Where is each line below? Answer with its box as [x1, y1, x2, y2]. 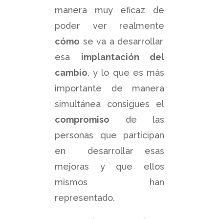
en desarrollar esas [55, 145, 164, 156]
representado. [55, 192, 115, 203]
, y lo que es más [88, 67, 164, 78]
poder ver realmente [55, 20, 164, 31]
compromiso [55, 114, 109, 125]
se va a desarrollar [80, 36, 164, 46]
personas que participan [55, 130, 164, 140]
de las [109, 114, 164, 125]
